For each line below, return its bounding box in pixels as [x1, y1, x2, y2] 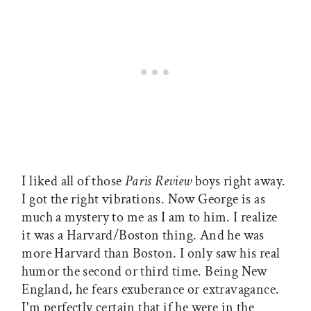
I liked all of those [22, 172, 125, 191]
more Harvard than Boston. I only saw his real [22, 244, 280, 263]
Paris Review [124, 172, 192, 191]
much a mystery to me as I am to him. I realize [22, 208, 278, 227]
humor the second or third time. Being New [22, 262, 267, 281]
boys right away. [192, 172, 286, 191]
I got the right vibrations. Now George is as [22, 190, 265, 209]
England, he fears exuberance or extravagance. [22, 280, 280, 299]
